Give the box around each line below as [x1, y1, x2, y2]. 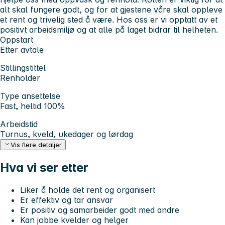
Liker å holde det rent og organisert [20, 185, 155, 195]
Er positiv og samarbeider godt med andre [20, 205, 179, 215]
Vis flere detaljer [11, 141, 62, 149]
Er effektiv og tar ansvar [20, 195, 113, 205]
